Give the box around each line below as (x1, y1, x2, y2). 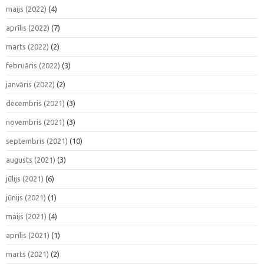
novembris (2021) (6, 117, 65, 126)
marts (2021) (6, 249, 49, 258)
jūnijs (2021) (6, 193, 46, 202)
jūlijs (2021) (6, 174, 44, 183)
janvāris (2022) (6, 80, 55, 88)
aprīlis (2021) (6, 230, 49, 239)
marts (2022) (6, 42, 49, 51)
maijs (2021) (6, 212, 47, 220)
